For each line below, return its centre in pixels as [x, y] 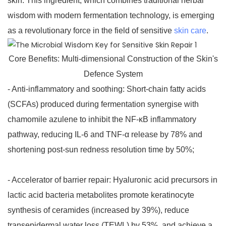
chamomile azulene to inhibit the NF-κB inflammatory [102, 120]
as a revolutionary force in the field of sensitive [91, 31]
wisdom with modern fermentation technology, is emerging [111, 16]
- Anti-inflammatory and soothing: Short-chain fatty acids [107, 89]
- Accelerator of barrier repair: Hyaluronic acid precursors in [112, 180]
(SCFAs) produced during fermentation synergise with [103, 104]
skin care [190, 31]
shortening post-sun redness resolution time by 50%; [101, 150]
